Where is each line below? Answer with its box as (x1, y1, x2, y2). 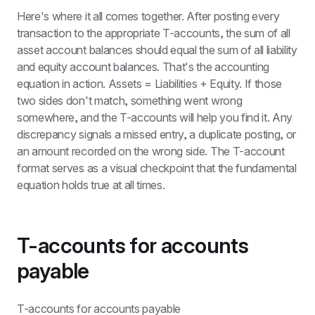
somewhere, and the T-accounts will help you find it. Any (17, 110, 293, 124)
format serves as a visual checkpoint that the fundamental (17, 161, 297, 175)
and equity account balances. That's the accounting (17, 60, 269, 74)
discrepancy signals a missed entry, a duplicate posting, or (17, 127, 297, 141)
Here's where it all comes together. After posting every (17, 9, 280, 23)
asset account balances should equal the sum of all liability (17, 43, 297, 57)
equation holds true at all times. (17, 178, 165, 192)
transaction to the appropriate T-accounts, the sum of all (17, 26, 290, 40)
